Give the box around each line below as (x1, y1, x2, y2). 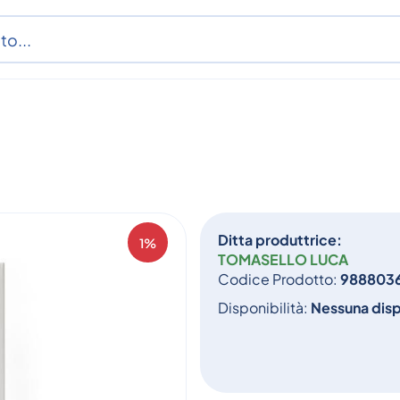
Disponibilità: (218, 298, 311, 317)
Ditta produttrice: (218, 230, 342, 249)
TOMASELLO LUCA (218, 250, 348, 269)
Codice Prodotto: (218, 270, 340, 288)
